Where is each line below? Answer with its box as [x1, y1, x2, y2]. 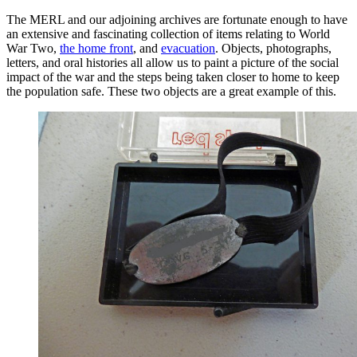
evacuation [161, 41, 215, 55]
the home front [60, 41, 133, 55]
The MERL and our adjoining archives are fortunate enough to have [6, 12, 347, 26]
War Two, [6, 41, 60, 55]
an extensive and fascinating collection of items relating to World [6, 26, 330, 41]
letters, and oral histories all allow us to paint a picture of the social [6, 55, 339, 69]
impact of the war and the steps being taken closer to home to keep [6, 69, 339, 84]
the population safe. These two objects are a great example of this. [6, 84, 336, 98]
